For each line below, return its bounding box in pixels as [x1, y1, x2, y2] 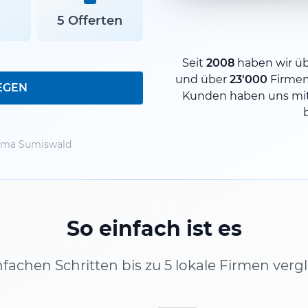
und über [175, 72, 230, 86]
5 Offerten [57, 13, 123, 28]
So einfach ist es [66, 215, 242, 241]
